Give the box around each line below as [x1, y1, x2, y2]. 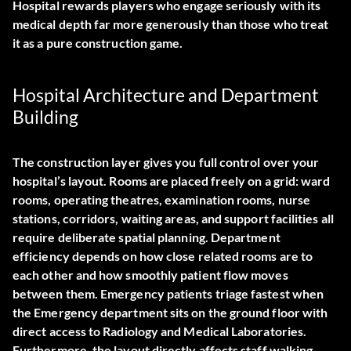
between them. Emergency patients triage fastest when [13, 286, 324, 302]
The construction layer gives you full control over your [13, 154, 320, 170]
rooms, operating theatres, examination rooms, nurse [13, 192, 311, 208]
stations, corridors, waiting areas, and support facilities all [13, 211, 334, 226]
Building [13, 106, 78, 128]
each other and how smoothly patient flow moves [13, 267, 288, 283]
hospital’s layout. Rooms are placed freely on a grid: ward [13, 173, 331, 189]
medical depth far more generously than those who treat [13, 16, 329, 32]
